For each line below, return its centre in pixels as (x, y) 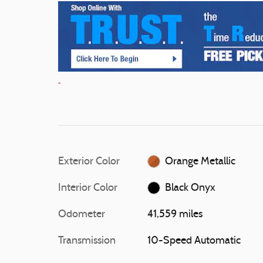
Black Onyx (190, 188)
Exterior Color (89, 161)
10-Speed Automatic (194, 241)
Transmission (87, 241)
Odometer (82, 214)
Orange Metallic (200, 161)
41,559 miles (175, 214)
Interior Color (88, 188)
